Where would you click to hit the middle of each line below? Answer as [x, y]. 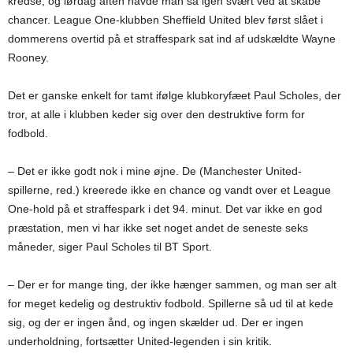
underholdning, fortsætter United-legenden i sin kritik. [140, 341]
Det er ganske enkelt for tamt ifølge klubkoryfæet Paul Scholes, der [175, 95]
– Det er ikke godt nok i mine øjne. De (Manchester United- [155, 171]
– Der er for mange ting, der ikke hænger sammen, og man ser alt [172, 284]
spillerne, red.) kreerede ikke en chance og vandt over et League [169, 190]
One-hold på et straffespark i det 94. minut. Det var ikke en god [165, 209]
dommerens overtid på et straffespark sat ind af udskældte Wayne [172, 39]
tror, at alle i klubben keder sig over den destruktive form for [156, 114]
